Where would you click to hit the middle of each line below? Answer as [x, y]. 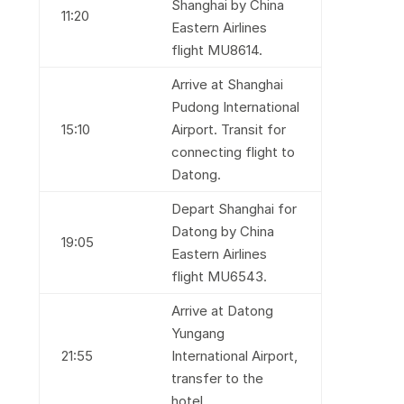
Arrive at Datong [222, 311]
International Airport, [234, 356]
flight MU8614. [216, 50]
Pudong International [235, 107]
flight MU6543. [219, 276]
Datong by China [222, 231]
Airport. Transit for [228, 129]
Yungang [197, 333]
